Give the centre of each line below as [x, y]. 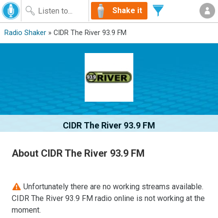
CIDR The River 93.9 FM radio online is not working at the [109, 198]
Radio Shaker [25, 33]
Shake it [127, 10]
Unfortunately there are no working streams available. [113, 186]
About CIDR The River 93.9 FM [78, 153]
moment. [27, 210]
